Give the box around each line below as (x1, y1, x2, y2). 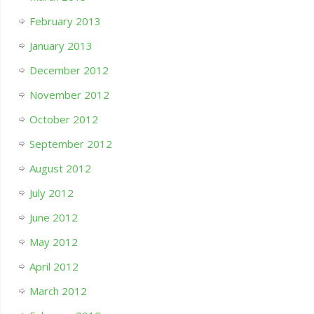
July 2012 (29, 186, 74, 200)
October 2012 (29, 112, 98, 127)
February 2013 (29, 14, 101, 29)
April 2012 (29, 259, 78, 274)
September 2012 (29, 137, 112, 151)
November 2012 (29, 88, 109, 102)
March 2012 (29, 284, 87, 299)
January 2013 (29, 39, 93, 53)
